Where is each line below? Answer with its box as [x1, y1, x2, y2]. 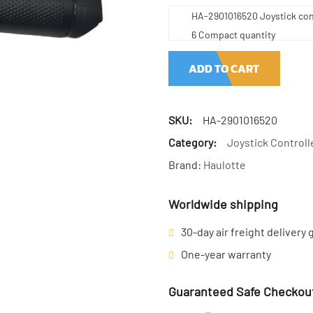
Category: [168, 136, 217, 149]
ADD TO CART [189, 60, 260, 77]
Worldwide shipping [168, 196, 278, 212]
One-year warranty [180, 247, 271, 261]
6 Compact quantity [191, 29, 275, 41]
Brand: [168, 158, 203, 171]
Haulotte [203, 158, 246, 171]
